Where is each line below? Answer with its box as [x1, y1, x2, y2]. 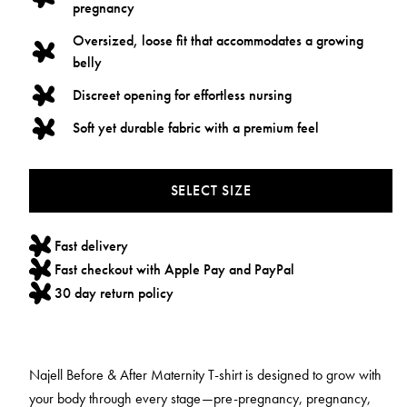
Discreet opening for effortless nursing [73, 85, 292, 105]
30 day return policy [55, 283, 174, 303]
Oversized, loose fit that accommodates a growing [73, 31, 363, 50]
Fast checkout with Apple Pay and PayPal [55, 259, 295, 279]
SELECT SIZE [170, 180, 252, 200]
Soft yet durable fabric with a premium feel [73, 118, 319, 138]
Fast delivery [55, 235, 129, 255]
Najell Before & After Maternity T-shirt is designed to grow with [29, 364, 382, 384]
